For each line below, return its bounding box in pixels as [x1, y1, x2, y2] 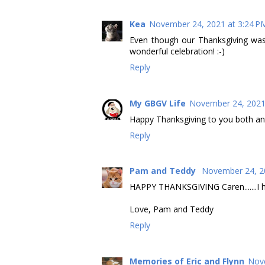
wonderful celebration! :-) [130, 46, 225, 57]
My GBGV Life [130, 97, 186, 109]
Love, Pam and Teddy [130, 203, 214, 215]
